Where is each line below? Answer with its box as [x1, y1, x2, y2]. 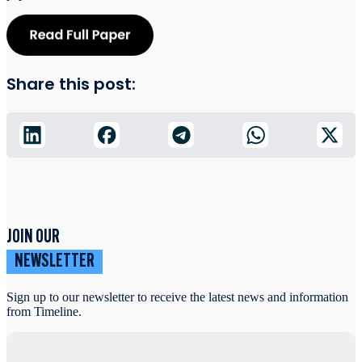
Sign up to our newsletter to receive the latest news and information [6, 289, 348, 304]
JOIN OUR [6, 227, 60, 247]
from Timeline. [6, 304, 82, 318]
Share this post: [6, 72, 136, 95]
